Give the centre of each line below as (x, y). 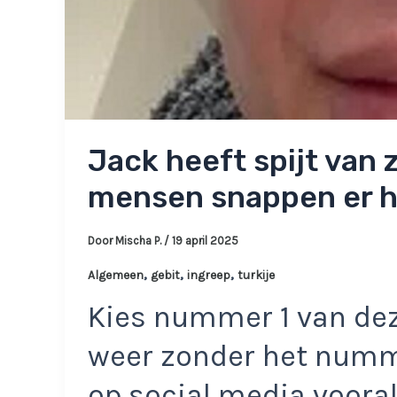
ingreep (208, 275)
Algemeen (115, 275)
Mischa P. (139, 241)
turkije (256, 275)
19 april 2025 (205, 241)
